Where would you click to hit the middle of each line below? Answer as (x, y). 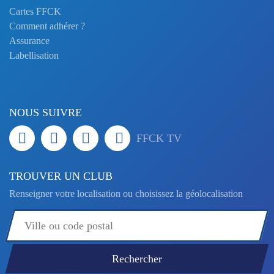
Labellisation (34, 55)
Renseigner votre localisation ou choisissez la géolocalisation (126, 194)
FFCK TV (159, 138)
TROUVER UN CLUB (61, 176)
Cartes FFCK (35, 11)
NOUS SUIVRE (46, 113)
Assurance (29, 41)
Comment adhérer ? (47, 26)
